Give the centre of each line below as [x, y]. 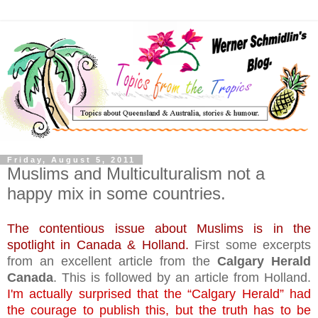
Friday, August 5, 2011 [71, 160]
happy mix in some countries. [116, 194]
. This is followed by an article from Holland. [182, 277]
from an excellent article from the [112, 261]
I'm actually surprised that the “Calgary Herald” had [159, 294]
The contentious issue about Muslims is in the [159, 228]
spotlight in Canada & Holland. [98, 245]
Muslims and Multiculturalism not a [136, 174]
